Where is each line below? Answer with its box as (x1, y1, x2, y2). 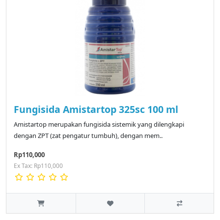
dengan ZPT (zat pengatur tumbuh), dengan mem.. (14, 131, 163, 140)
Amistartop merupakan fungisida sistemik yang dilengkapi (14, 120, 184, 129)
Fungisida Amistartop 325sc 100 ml (14, 103, 178, 116)
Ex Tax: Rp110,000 (14, 162, 63, 170)
